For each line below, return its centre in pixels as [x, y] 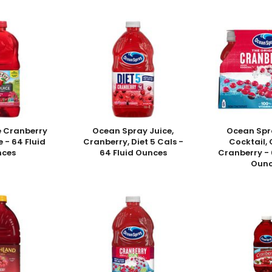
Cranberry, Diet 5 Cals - [133, 142]
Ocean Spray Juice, [133, 131]
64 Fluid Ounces [133, 153]
